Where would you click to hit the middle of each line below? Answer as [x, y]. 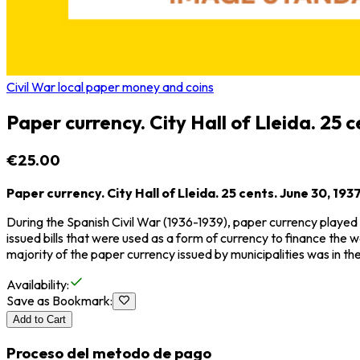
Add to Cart [39, 320]
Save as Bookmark [58, 301]
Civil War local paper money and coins [110, 86]
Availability [37, 285]
